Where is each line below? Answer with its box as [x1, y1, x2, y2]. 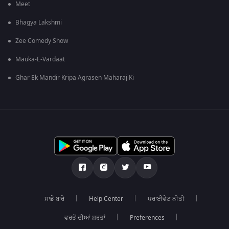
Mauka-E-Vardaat [15, 55, 65, 64]
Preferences [130, 213, 165, 223]
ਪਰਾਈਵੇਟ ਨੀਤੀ [148, 194, 185, 204]
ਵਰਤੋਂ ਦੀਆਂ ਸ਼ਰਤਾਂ [64, 213, 105, 223]
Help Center [89, 194, 123, 204]
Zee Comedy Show [15, 36, 68, 46]
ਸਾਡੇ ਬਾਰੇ [44, 194, 64, 204]
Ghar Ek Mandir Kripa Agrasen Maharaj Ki [15, 73, 134, 83]
